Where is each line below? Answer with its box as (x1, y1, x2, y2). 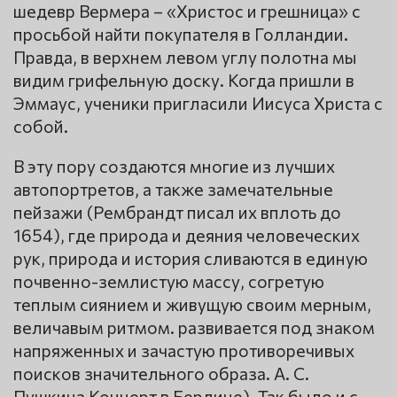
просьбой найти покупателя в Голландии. (13, 23, 348, 45)
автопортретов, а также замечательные (13, 178, 333, 200)
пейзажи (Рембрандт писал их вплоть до (13, 201, 341, 223)
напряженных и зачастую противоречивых (13, 339, 354, 362)
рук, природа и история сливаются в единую (13, 247, 368, 269)
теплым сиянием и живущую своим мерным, (13, 293, 371, 315)
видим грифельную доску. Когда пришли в (13, 69, 354, 91)
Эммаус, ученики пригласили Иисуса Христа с (13, 92, 383, 114)
